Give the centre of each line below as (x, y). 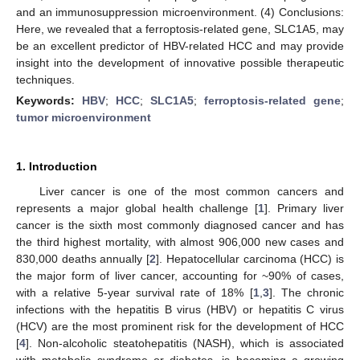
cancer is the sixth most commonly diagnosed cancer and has (180, 225)
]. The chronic (307, 292)
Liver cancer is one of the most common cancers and (191, 191)
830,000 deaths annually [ (83, 258)
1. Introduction (57, 166)
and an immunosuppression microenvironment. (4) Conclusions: (180, 12)
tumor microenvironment (84, 117)
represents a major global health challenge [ (137, 208)
